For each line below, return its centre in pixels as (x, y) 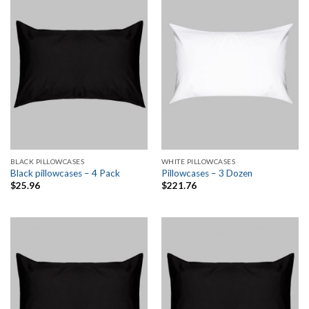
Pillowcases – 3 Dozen (207, 173)
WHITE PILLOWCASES (198, 161)
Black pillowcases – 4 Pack (65, 173)
